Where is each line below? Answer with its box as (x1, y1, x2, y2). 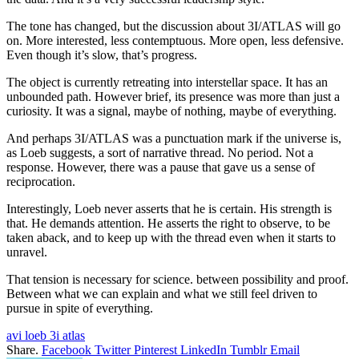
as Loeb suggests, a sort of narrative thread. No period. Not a (6, 145, 313, 159)
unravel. (6, 244, 47, 259)
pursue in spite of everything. (6, 301, 153, 315)
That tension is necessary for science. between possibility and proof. (6, 272, 349, 286)
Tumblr (230, 342, 267, 357)
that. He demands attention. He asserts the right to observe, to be (6, 216, 330, 230)
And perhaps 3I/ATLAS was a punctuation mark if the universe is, (6, 131, 341, 145)
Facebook (42, 342, 91, 357)
